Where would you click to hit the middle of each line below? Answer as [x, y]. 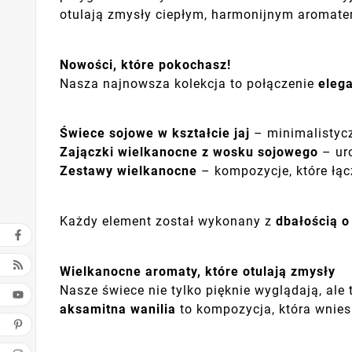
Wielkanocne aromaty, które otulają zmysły [198, 271]
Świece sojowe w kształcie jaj [155, 134]
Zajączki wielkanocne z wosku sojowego [189, 152]
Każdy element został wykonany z [168, 221]
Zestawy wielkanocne [128, 171]
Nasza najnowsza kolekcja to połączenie [189, 83]
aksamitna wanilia [118, 309]
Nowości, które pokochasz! [145, 64]
